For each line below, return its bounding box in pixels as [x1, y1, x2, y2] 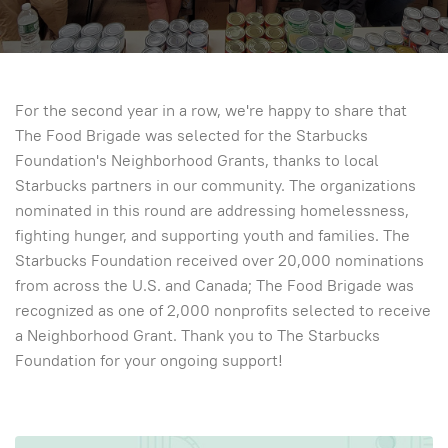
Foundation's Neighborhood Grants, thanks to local [15, 150, 379, 171]
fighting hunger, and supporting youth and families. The [15, 225, 410, 246]
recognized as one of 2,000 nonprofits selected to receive [15, 300, 431, 321]
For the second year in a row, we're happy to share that [15, 100, 407, 121]
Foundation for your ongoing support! [15, 350, 283, 371]
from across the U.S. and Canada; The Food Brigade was [15, 275, 414, 296]
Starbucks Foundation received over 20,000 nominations [15, 250, 424, 271]
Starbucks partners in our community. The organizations [15, 175, 416, 196]
